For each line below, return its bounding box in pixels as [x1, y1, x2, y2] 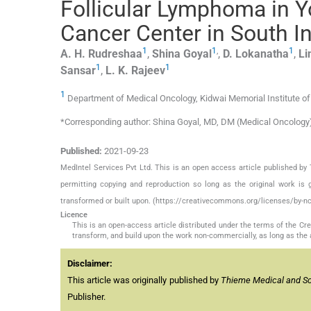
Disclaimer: [67, 258, 112, 269]
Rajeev [131, 64, 165, 78]
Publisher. [67, 291, 106, 302]
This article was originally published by [67, 274, 221, 285]
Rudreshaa [88, 47, 142, 61]
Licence [60, 210, 87, 219]
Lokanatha [235, 47, 289, 61]
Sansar [60, 64, 96, 78]
